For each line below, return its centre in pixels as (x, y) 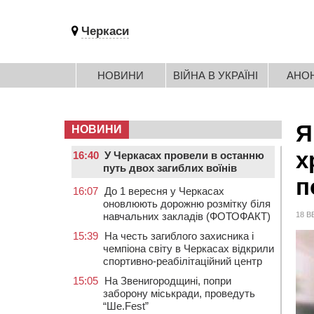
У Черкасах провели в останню (184, 155)
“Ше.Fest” (126, 306)
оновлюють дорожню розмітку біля (187, 204)
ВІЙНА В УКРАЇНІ (216, 75)
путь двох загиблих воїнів (170, 168)
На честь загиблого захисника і (179, 236)
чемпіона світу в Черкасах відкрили (189, 248)
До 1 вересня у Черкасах (164, 191)
